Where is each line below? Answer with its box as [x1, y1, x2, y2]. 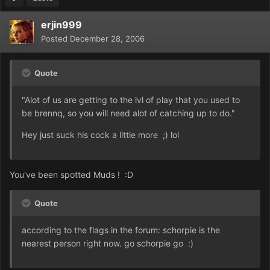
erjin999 [41, 19, 82, 31]
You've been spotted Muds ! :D [10, 169, 133, 180]
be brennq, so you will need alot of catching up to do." [22, 108, 235, 119]
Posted [41, 34, 70, 44]
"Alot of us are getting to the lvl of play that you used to [22, 95, 240, 105]
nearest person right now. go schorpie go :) [22, 238, 193, 249]
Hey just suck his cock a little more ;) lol [22, 130, 179, 140]
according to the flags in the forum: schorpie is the [22, 225, 220, 236]
